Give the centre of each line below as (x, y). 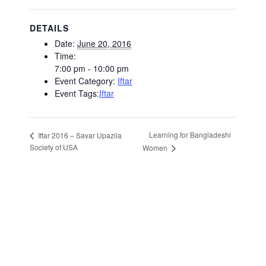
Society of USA (54, 147)
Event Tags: (77, 94)
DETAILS (49, 28)
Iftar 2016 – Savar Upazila (79, 135)
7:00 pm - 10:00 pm (92, 69)
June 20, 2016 (104, 44)
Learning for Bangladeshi (190, 135)
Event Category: (85, 81)
